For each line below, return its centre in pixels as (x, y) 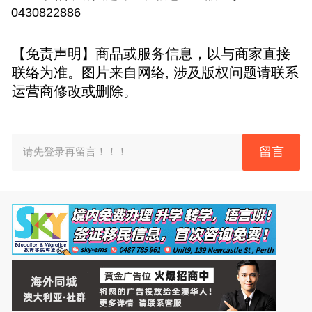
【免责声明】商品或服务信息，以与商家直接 (151, 53)
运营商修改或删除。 (74, 91)
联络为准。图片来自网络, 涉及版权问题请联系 (155, 72)
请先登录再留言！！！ (76, 151)
